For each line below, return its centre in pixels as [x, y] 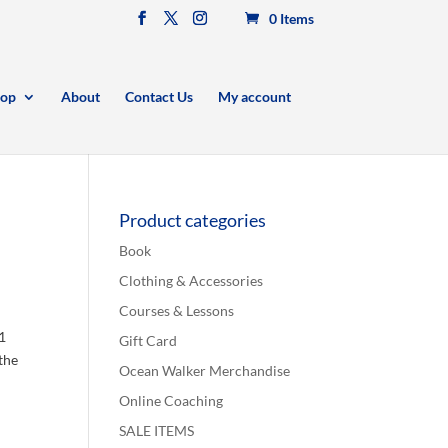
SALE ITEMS [157, 430]
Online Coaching [171, 400]
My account [254, 97]
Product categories [193, 220]
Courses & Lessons [177, 310]
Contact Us [158, 97]
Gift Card [148, 340]
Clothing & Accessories [191, 280]
